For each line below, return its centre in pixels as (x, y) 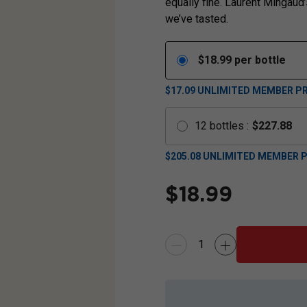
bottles (227, 126)
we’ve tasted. (197, 19)
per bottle (260, 60)
